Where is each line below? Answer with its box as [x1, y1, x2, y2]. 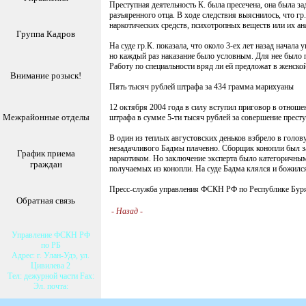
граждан [29, 159, 62, 169]
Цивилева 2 [31, 261, 70, 270]
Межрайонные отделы [2, 112, 89, 122]
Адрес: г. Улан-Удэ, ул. [12, 251, 89, 260]
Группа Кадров [16, 29, 75, 39]
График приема [16, 148, 75, 158]
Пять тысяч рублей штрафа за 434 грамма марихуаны [109, 82, 294, 92]
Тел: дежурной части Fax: [7, 271, 94, 281]
